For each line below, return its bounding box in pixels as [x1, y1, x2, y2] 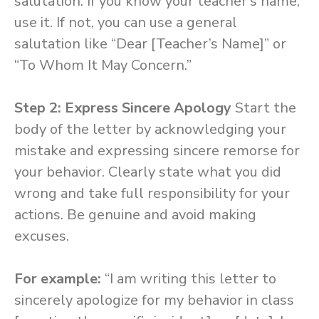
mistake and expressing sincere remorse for [14, 141, 300, 160]
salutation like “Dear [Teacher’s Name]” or [14, 34, 286, 53]
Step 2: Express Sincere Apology [14, 98, 231, 117]
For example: [14, 269, 105, 288]
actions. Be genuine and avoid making [14, 205, 256, 224]
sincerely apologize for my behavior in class [14, 291, 294, 310]
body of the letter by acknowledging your [14, 120, 286, 139]
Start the [231, 98, 296, 117]
